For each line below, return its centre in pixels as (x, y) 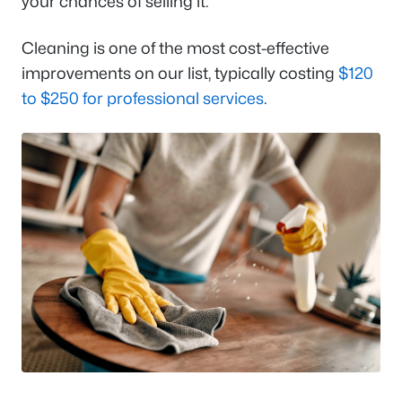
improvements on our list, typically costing (180, 73)
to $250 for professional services (143, 98)
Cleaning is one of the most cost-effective (175, 48)
